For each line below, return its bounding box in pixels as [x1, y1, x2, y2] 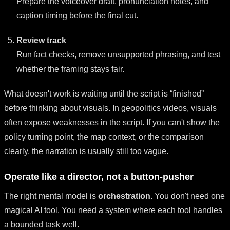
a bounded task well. [4, 220, 79, 229]
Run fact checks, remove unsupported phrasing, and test [16, 50, 220, 59]
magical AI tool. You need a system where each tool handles [4, 205, 222, 215]
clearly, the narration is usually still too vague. [4, 146, 168, 156]
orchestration [98, 191, 150, 200]
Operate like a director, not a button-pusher [4, 171, 194, 182]
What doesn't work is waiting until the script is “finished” [4, 89, 204, 98]
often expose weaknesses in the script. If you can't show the [4, 118, 220, 127]
